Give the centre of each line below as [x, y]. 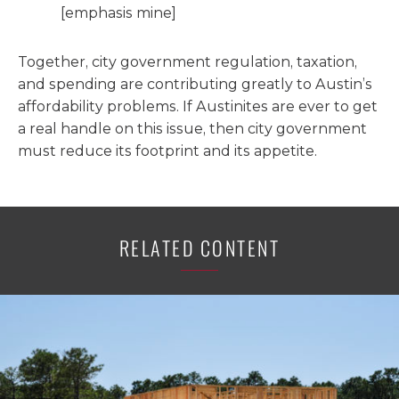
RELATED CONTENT [199, 248]
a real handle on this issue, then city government [192, 129]
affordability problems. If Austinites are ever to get [198, 106]
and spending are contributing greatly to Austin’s [195, 84]
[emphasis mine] [118, 13]
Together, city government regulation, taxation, [187, 62]
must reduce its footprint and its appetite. [167, 151]
